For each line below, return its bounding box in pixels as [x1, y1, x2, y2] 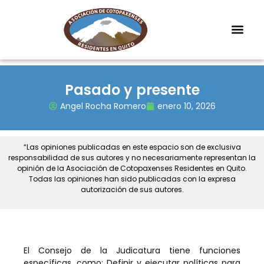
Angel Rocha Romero [60, 100, 146, 112]
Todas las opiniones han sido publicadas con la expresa [28, 173, 236, 184]
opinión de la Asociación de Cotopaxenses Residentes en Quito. [17, 163, 247, 173]
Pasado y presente [64, 80, 200, 100]
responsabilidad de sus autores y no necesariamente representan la [8, 152, 256, 163]
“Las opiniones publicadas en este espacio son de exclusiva [23, 141, 241, 152]
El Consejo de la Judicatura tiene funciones [24, 245, 240, 257]
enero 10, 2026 [157, 100, 216, 112]
